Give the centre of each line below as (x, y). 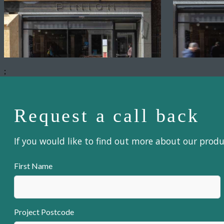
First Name (33, 166)
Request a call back (107, 116)
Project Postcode (44, 212)
